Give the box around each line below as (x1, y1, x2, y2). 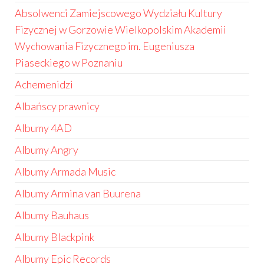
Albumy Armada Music (15, 165, 115, 178)
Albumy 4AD (15, 121, 72, 134)
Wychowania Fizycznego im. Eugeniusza (15, 39, 194, 52)
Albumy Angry (15, 143, 78, 156)
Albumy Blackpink (15, 230, 94, 243)
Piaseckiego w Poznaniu (15, 56, 123, 69)
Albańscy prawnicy (15, 100, 100, 113)
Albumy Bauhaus (15, 209, 89, 222)
